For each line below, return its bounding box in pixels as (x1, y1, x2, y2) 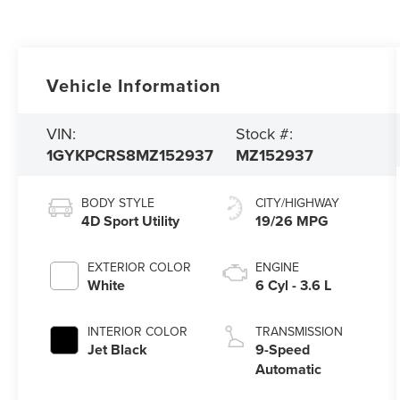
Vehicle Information (46, 71, 222, 98)
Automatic (254, 358, 321, 379)
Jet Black (87, 338, 148, 360)
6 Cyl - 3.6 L (254, 274, 331, 296)
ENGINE (254, 257, 299, 276)
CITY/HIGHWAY (254, 193, 339, 212)
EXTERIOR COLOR (87, 257, 192, 276)
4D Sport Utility (81, 210, 180, 231)
